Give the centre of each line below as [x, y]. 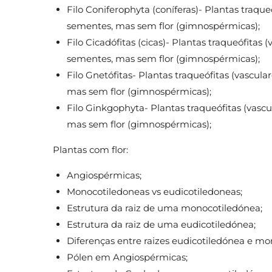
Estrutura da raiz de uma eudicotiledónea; [162, 224]
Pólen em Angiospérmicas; [128, 257]
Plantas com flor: [92, 149]
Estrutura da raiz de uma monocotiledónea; [165, 208]
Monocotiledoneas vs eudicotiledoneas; [155, 191]
